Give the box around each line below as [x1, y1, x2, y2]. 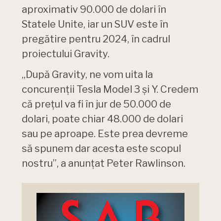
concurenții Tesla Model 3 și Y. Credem [22, 83, 198, 96]
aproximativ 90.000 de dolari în [22, 3, 166, 16]
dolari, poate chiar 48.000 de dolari [22, 113, 183, 125]
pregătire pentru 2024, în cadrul [22, 33, 170, 45]
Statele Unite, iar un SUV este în [22, 18, 168, 31]
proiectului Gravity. [22, 48, 110, 60]
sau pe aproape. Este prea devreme [22, 128, 188, 140]
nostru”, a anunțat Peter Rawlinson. [22, 157, 185, 170]
